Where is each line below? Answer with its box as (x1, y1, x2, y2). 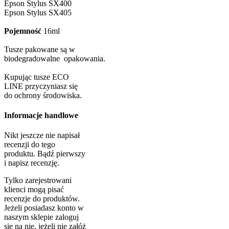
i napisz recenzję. (4, 158, 59, 168)
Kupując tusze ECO (4, 72, 69, 81)
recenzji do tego (4, 140, 55, 149)
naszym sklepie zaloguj (4, 213, 79, 222)
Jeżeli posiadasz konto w (4, 203, 84, 213)
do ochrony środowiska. (4, 90, 82, 100)
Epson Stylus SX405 (4, 8, 72, 17)
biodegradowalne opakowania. (4, 54, 105, 63)
